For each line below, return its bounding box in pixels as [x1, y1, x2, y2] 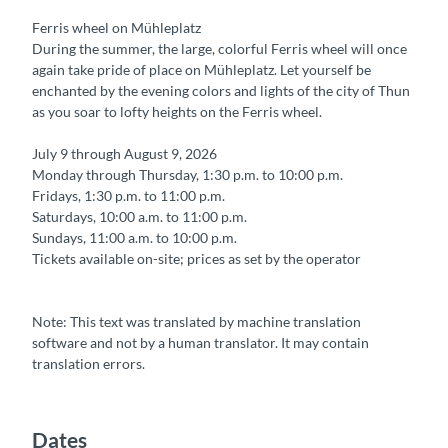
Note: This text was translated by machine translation [32, 313, 361, 331]
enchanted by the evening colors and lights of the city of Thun [32, 82, 410, 100]
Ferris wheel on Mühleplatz [32, 19, 201, 37]
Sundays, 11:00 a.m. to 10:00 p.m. [32, 229, 237, 247]
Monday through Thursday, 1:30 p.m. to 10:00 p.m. [32, 166, 343, 184]
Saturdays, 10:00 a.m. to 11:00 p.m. [32, 208, 247, 226]
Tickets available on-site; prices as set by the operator [32, 250, 361, 268]
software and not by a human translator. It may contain [32, 334, 369, 352]
